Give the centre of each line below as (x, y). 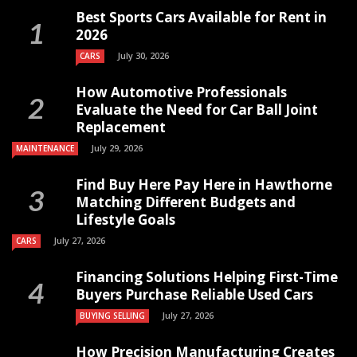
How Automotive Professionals (181, 92)
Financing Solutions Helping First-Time (207, 277)
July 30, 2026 (143, 55)
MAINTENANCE (45, 148)
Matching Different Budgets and (186, 202)
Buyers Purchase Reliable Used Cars (194, 294)
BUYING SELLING (112, 316)
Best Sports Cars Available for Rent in (201, 17)
